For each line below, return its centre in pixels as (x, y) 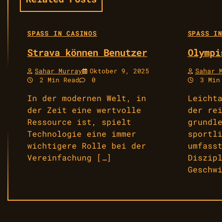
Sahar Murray (58, 71)
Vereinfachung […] (69, 157)
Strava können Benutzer (87, 52)
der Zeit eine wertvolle (84, 110)
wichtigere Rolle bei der (87, 145)
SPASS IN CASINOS (60, 33)
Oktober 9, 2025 (119, 71)
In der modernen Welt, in (87, 98)
